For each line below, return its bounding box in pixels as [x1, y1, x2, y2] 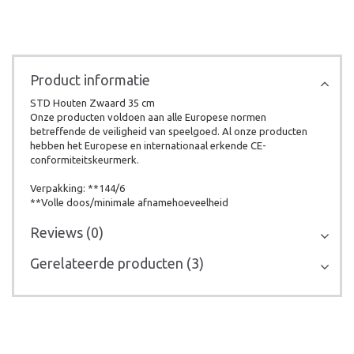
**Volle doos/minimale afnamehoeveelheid [30, 197, 228, 208]
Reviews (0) [30, 224, 104, 240]
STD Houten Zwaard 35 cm [30, 97, 155, 108]
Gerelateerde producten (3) [30, 255, 204, 271]
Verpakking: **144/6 [30, 183, 125, 194]
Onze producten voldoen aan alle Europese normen [30, 111, 266, 122]
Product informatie [30, 72, 150, 88]
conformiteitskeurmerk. [30, 154, 139, 165]
